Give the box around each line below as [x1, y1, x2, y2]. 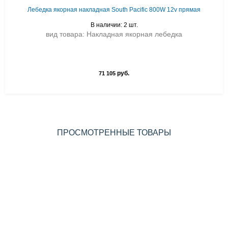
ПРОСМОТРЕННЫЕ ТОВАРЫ [57, 128, 171, 137]
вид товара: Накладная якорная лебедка [46, 30, 182, 38]
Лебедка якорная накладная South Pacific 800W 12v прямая [27, 6, 201, 13]
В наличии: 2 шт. [90, 21, 138, 28]
